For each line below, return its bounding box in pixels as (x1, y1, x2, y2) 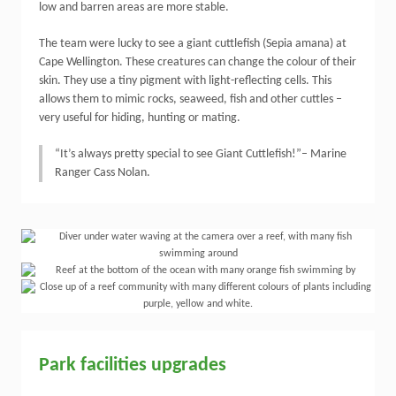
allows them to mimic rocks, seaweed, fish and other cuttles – (39, 93, 342, 106)
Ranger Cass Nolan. (55, 166, 150, 179)
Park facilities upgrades (39, 355, 226, 376)
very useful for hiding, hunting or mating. (39, 111, 240, 125)
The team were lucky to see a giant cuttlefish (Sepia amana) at (39, 37, 346, 50)
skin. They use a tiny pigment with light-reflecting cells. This (39, 74, 331, 88)
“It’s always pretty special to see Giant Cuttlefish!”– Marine (55, 148, 346, 161)
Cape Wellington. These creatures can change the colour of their (39, 56, 356, 69)
